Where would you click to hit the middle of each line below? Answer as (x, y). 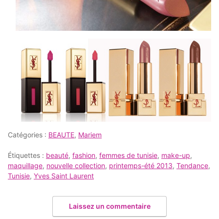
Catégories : (28, 134)
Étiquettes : (27, 155)
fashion (84, 155)
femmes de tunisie (128, 155)
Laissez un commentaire (109, 206)
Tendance (192, 165)
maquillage (25, 165)
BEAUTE (61, 134)
